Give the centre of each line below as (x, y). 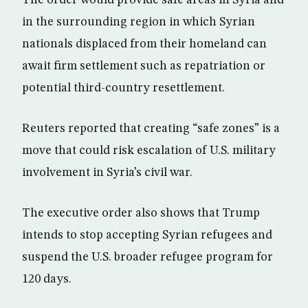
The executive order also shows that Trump (141, 213)
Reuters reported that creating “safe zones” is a (151, 128)
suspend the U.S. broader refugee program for (147, 257)
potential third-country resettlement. (123, 88)
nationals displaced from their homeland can (144, 44)
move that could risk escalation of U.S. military (149, 150)
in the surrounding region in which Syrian (139, 22)
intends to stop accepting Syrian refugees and (147, 235)
